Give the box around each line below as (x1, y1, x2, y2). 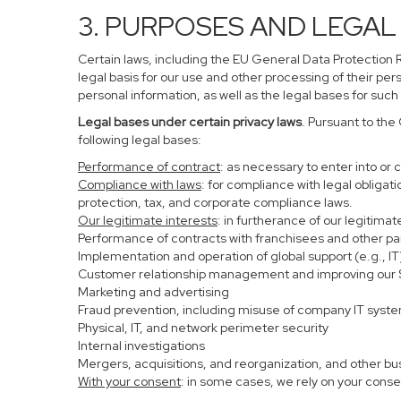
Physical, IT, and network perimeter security (78, 320, 328, 336)
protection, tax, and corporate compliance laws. (78, 194, 353, 210)
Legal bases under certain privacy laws (78, 114, 302, 130)
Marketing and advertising (78, 284, 229, 300)
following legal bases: (78, 132, 201, 148)
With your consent (78, 373, 181, 389)
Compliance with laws (78, 176, 201, 192)
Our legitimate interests (78, 212, 218, 228)
